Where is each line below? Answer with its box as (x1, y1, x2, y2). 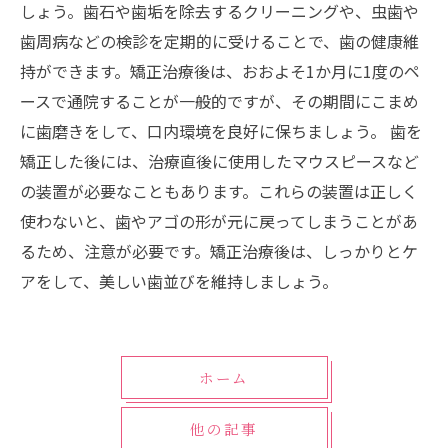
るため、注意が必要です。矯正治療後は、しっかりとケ (20, 239, 418, 263)
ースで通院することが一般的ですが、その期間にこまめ (20, 89, 419, 113)
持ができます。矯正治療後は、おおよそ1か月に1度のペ (20, 59, 420, 83)
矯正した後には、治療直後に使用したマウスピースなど (20, 149, 419, 173)
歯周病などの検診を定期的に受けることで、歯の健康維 (20, 29, 419, 53)
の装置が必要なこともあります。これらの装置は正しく (20, 179, 418, 203)
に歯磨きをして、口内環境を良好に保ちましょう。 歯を (20, 119, 422, 143)
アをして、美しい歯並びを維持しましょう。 (20, 269, 338, 293)
